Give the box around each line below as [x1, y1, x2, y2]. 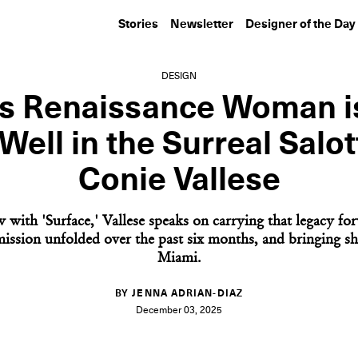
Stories [118, 18, 158, 30]
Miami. [157, 252, 201, 266]
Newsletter [170, 18, 233, 30]
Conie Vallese [78, 165, 280, 197]
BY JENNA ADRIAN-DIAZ [115, 289, 243, 299]
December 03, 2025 [136, 306, 222, 316]
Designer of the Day [245, 18, 356, 30]
